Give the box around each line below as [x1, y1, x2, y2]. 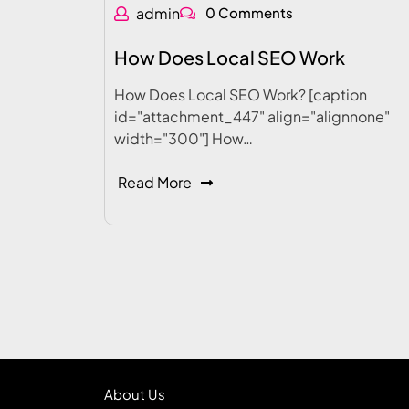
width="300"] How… [114, 129, 253, 148]
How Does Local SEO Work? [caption [114, 85, 367, 104]
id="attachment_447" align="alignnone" [114, 107, 390, 126]
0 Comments [203, 4, 293, 21]
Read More [118, 173, 192, 192]
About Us [104, 385, 165, 403]
